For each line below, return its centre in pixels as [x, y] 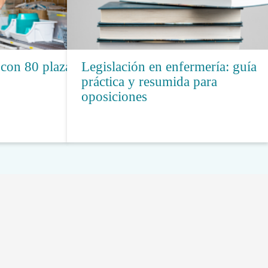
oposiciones [114, 96]
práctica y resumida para [149, 81]
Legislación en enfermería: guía [169, 66]
